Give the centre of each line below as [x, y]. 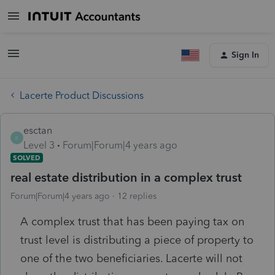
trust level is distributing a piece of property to [137, 240]
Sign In [245, 55]
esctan [38, 130]
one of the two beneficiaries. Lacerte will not [131, 258]
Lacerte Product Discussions [82, 95]
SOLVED [27, 157]
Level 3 [39, 145]
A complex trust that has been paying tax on [132, 221]
